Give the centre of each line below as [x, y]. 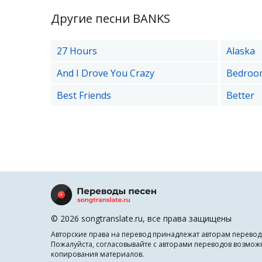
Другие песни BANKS [111, 18]
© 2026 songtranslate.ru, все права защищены [141, 218]
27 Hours [77, 51]
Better [240, 95]
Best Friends [84, 95]
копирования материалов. [97, 254]
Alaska [240, 51]
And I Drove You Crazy [106, 73]
